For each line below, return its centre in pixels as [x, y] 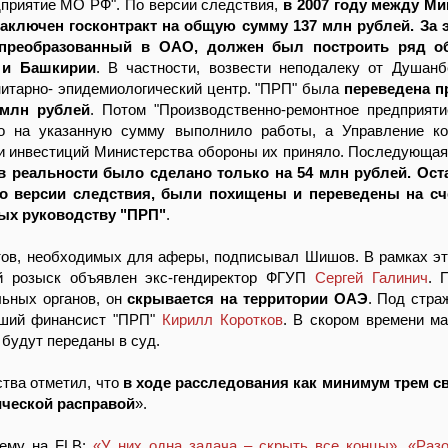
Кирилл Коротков [222, 319]
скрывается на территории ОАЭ [247, 298]
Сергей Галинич [371, 277]
